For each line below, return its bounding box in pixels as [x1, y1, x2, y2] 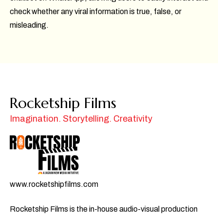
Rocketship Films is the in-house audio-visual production [10, 204, 198, 213]
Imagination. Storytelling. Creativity [10, 113, 152, 124]
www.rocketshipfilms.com [10, 180, 98, 188]
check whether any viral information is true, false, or [10, 7, 182, 16]
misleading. [10, 20, 49, 29]
